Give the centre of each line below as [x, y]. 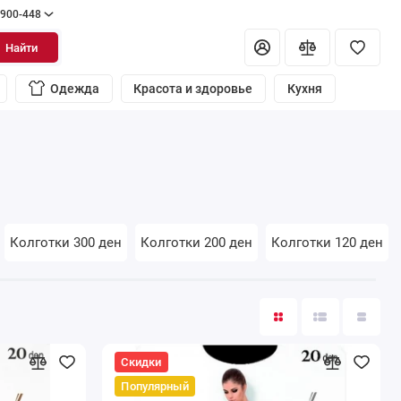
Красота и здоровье [193, 89]
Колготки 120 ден [328, 242]
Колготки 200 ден [196, 242]
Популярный [155, 387]
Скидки [141, 362]
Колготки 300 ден [65, 242]
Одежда [74, 89]
